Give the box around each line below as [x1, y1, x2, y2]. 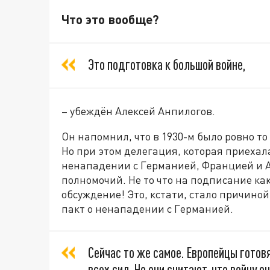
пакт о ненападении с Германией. [61, 201, 233, 215]
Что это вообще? [61, 11, 159, 27]
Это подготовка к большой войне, [88, 55, 245, 73]
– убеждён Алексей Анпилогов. [61, 104, 215, 118]
